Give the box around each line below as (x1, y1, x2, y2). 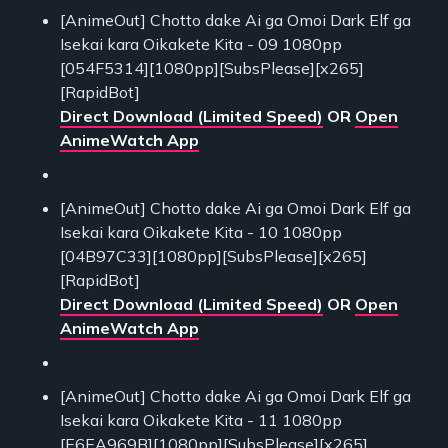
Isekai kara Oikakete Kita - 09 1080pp (60, 33, 342, 54)
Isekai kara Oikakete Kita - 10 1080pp (60, 221, 342, 242)
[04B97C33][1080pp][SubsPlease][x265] (60, 245, 367, 266)
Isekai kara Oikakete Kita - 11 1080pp (60, 409, 342, 430)
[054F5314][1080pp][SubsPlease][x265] (60, 57, 364, 78)
